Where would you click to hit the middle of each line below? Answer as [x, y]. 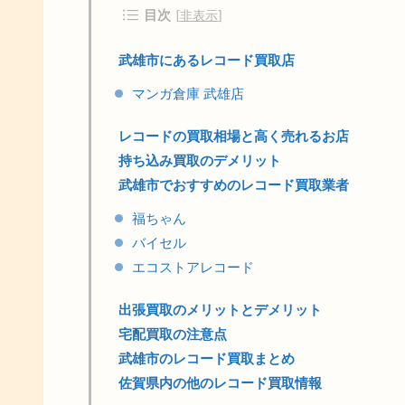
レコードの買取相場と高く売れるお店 [234, 136]
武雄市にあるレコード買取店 [207, 60]
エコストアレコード [193, 267]
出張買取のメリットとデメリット [220, 310]
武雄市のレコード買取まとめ [207, 358]
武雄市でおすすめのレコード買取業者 [234, 185]
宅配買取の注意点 [173, 334]
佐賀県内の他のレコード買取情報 [220, 383]
